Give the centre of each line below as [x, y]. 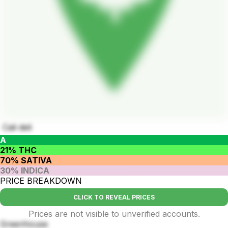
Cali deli [17, 127]
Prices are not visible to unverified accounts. [114, 214]
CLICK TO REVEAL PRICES [114, 197]
